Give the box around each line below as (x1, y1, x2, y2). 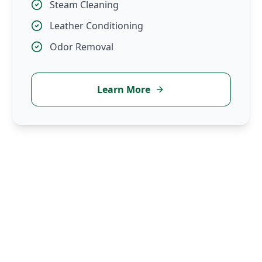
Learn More (97, 83, 151, 96)
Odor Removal (50, 40, 114, 53)
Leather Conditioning (50, 19, 144, 32)
